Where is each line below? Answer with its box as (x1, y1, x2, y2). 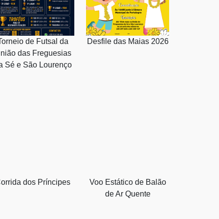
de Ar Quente (105, 189, 151, 198)
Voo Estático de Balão (89, 177, 166, 186)
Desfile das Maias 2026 (87, 37, 169, 45)
